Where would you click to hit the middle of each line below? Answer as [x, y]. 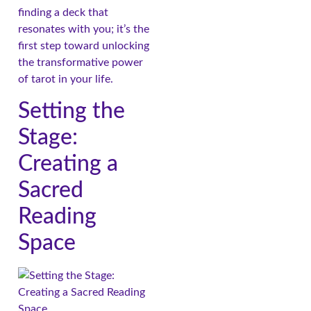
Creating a [68, 163]
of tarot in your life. [66, 79]
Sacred [51, 190]
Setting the [72, 111]
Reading [57, 216]
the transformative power [81, 63]
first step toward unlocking [84, 46]
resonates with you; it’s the [84, 30]
